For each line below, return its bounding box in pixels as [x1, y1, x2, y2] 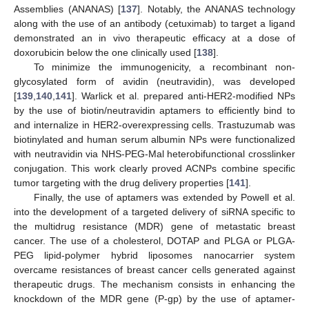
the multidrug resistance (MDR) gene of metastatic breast [14, 221, 295, 232]
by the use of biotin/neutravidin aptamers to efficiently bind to [14, 105, 295, 116]
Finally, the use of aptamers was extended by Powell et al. [33, 192, 295, 203]
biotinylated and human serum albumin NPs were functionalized [14, 134, 295, 145]
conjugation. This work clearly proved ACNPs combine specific [14, 163, 295, 174]
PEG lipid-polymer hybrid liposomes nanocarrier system [14, 250, 295, 261]
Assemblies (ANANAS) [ [14, 3, 121, 14]
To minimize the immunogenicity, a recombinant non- [33, 61, 295, 72]
